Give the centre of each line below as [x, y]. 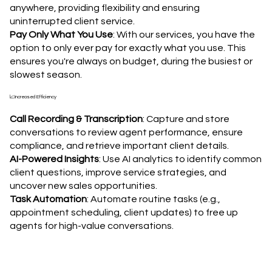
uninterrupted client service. [72, 22]
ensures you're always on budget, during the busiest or [131, 62]
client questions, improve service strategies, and [118, 173]
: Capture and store [186, 119]
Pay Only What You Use [61, 35]
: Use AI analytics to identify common [180, 159]
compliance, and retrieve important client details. [119, 146]
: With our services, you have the [184, 35]
